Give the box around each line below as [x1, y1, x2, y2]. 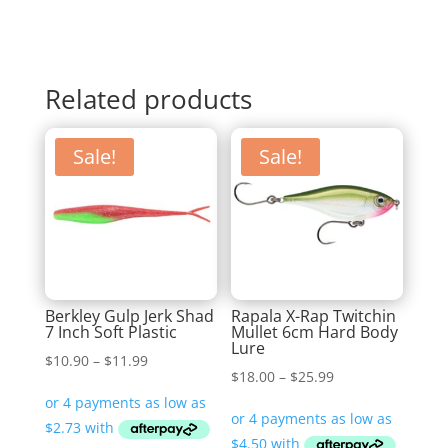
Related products [44, 81, 252, 118]
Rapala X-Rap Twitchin [231, 305, 397, 328]
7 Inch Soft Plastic [44, 321, 177, 344]
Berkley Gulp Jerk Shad [44, 305, 214, 328]
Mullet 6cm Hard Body [231, 321, 399, 344]
